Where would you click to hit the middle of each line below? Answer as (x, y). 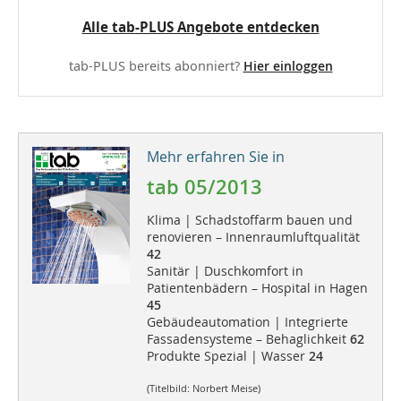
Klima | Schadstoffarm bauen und (249, 219)
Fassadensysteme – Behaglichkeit (248, 338)
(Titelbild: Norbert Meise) (203, 389)
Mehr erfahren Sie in (215, 156)
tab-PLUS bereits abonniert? (156, 65)
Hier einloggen (288, 65)
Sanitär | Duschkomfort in (225, 270)
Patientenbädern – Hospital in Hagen (257, 287)
